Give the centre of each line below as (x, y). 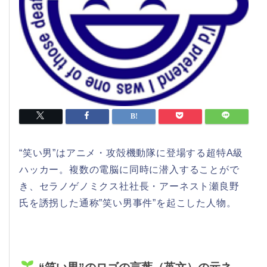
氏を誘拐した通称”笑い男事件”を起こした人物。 (128, 203)
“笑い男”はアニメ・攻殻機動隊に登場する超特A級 (131, 153)
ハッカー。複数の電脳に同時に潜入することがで (129, 169)
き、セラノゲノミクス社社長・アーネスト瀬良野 (129, 186)
